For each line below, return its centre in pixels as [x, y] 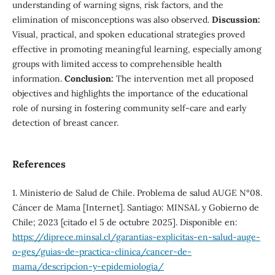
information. [38, 79]
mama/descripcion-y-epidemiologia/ [88, 267]
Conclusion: [89, 79]
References [39, 164]
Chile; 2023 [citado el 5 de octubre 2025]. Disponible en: [125, 223]
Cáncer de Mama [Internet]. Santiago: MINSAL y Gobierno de [135, 208]
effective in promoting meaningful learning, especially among [137, 49]
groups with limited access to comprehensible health [117, 64]
